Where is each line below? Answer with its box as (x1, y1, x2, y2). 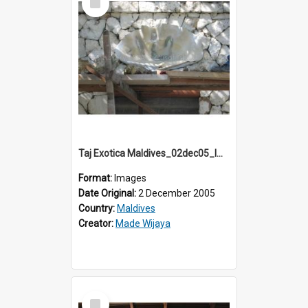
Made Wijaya (115, 217, 170, 229)
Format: (78, 172, 114, 184)
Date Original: (78, 187, 138, 199)
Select (85, 289, 114, 302)
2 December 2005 (138, 187, 215, 199)
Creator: (78, 217, 115, 229)
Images (114, 172, 146, 184)
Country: (78, 202, 117, 214)
